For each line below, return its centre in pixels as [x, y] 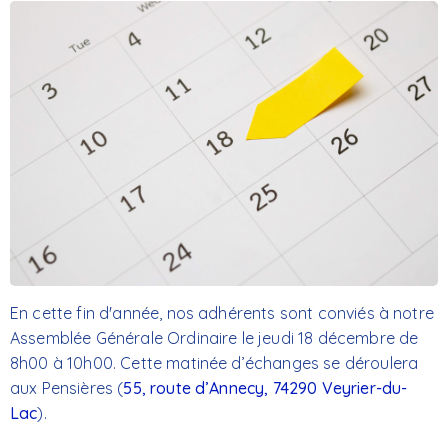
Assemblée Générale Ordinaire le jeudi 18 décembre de [214, 338]
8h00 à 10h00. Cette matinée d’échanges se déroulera [214, 363]
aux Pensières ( [67, 388]
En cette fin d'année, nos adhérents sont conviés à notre [222, 313]
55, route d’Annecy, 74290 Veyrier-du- [265, 388]
